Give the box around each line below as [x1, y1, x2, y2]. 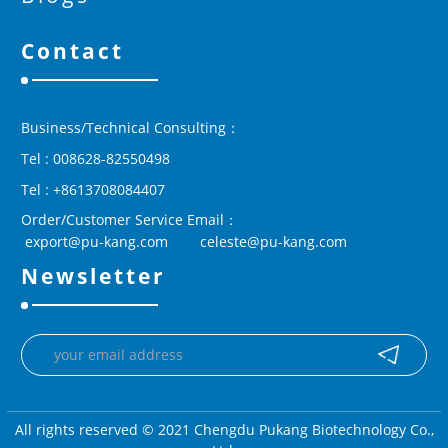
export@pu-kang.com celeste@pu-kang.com [21, 231, 347, 251]
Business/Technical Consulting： [21, 117, 240, 137]
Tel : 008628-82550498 [21, 148, 170, 168]
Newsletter [21, 261, 166, 290]
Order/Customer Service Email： [21, 209, 238, 229]
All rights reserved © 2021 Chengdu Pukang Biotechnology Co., [14, 419, 434, 439]
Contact [21, 36, 124, 65]
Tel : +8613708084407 [21, 179, 165, 199]
